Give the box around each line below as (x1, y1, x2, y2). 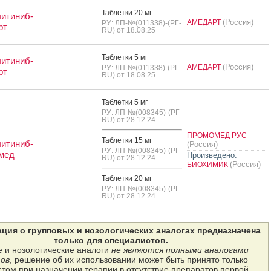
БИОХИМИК (186, 160, 230, 169)
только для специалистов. (54, 235, 168, 245)
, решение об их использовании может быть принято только (9, 254, 248, 264)
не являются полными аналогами (111, 244, 249, 255)
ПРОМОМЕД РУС (186, 131, 247, 140)
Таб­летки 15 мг (101, 135, 152, 145)
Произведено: (186, 150, 237, 160)
